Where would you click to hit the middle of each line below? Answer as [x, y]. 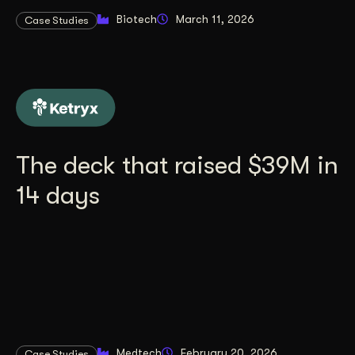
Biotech [137, 19]
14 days [58, 196]
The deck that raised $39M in [177, 166]
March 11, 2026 [215, 19]
